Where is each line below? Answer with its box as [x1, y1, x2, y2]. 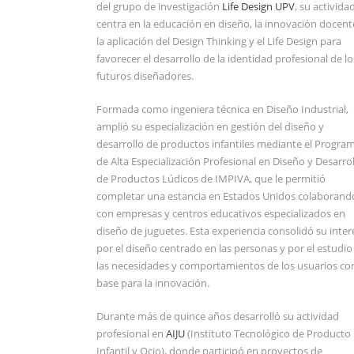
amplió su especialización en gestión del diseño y [96, 119, 324, 134]
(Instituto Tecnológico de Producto [185, 326, 351, 341]
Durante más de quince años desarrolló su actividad [96, 308, 339, 323]
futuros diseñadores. [96, 68, 194, 83]
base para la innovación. [96, 275, 209, 290]
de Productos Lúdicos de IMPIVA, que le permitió [96, 171, 326, 186]
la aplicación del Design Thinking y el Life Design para [96, 33, 341, 48]
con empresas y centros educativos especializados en [96, 205, 345, 220]
